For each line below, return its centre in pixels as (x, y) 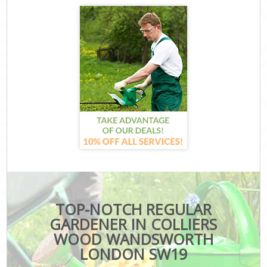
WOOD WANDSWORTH (133, 239)
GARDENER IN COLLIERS (133, 224)
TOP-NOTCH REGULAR (133, 209)
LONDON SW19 (133, 254)
